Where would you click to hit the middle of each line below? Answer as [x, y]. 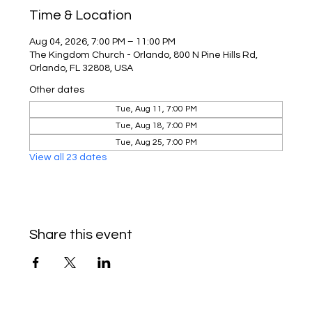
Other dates [57, 90]
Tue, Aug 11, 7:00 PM [156, 109]
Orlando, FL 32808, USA [81, 68]
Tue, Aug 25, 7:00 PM [156, 142]
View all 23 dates [68, 157]
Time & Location [81, 15]
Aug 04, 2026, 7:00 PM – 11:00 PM [103, 42]
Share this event [81, 235]
